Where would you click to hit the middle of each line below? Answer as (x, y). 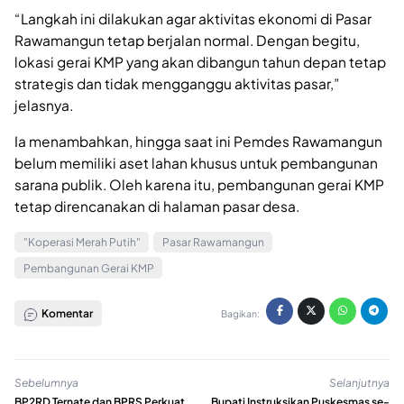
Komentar (66, 314)
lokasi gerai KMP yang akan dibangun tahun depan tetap (200, 62)
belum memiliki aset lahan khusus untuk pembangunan (196, 162)
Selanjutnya (359, 382)
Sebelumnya (46, 382)
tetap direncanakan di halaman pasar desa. (157, 206)
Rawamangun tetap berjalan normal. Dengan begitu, (187, 41)
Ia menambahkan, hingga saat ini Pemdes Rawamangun (198, 141)
